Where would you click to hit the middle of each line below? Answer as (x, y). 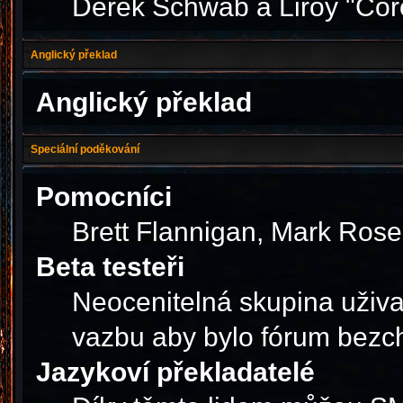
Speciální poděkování (85, 150)
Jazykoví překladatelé (175, 372)
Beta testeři (110, 267)
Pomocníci (103, 197)
